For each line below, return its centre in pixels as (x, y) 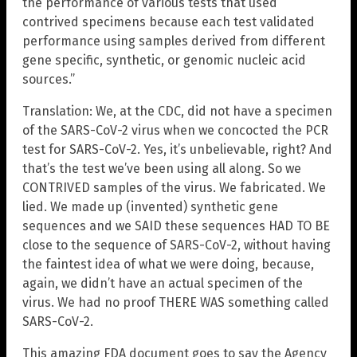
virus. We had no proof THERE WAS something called (176, 303)
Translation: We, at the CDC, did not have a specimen (177, 112)
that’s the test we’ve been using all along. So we (162, 169)
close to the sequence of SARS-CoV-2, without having (177, 245)
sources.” (49, 80)
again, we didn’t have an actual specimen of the (163, 284)
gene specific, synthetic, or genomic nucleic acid (164, 61)
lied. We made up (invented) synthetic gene (150, 207)
